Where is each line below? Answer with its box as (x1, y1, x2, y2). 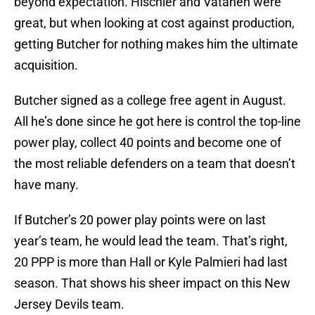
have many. (14, 177, 79, 193)
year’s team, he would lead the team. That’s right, (14, 233, 288, 249)
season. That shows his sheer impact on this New (14, 276, 290, 291)
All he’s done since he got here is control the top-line (14, 114, 301, 129)
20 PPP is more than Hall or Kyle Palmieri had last (14, 255, 288, 270)
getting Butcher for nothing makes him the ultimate (14, 37, 298, 52)
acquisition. (14, 58, 78, 73)
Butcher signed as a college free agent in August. (14, 93, 286, 108)
